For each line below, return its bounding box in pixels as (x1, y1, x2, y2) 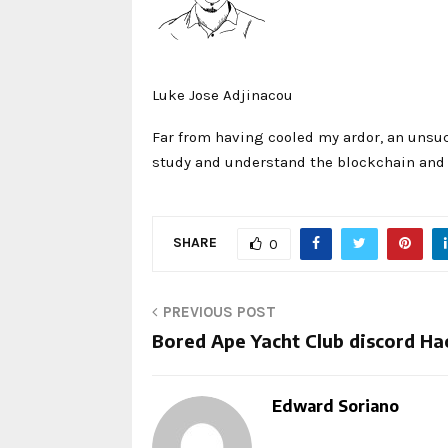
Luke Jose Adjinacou (152, 86, 293, 105)
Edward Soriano (272, 396, 399, 417)
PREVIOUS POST (163, 303, 276, 322)
